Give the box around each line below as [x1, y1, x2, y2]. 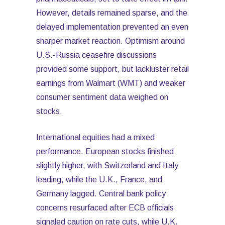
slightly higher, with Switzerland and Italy [36, 161, 178, 170]
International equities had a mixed [36, 133, 155, 142]
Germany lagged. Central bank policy [36, 189, 166, 198]
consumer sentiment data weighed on [36, 93, 168, 101]
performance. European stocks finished [36, 147, 174, 156]
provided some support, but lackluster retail [36, 65, 189, 73]
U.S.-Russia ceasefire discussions [36, 51, 157, 59]
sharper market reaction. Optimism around [36, 37, 185, 45]
